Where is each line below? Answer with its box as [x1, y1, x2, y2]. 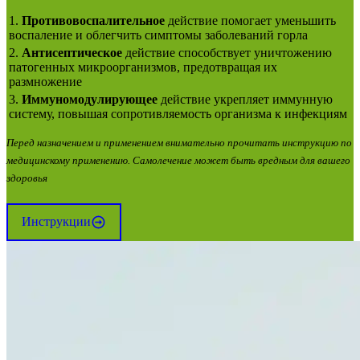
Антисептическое [22, 45, 122, 59]
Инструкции [22, 215, 91, 229]
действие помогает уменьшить [165, 13, 336, 27]
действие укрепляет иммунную [157, 92, 333, 106]
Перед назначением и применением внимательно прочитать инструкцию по [6, 136, 352, 149]
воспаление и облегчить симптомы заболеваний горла [9, 27, 308, 42]
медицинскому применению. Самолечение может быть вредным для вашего [6, 153, 350, 166]
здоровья [6, 172, 47, 185]
